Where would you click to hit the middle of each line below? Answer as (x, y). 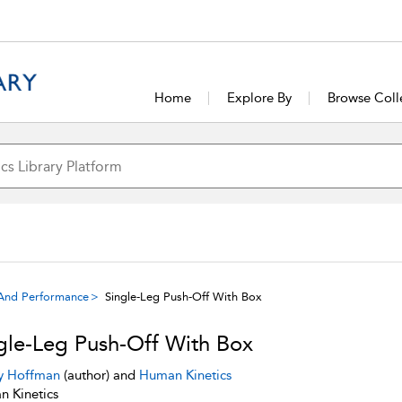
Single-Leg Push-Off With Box (184, 297)
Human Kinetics (185, 375)
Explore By (260, 98)
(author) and (99, 375)
